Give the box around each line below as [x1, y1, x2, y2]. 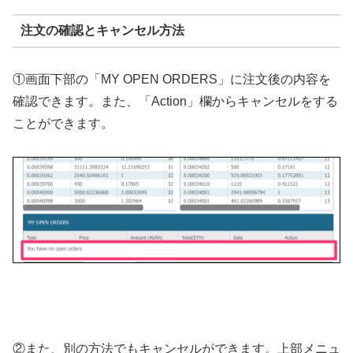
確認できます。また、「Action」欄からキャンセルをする [13, 94, 338, 108]
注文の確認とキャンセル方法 [20, 24, 184, 38]
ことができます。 [13, 116, 117, 130]
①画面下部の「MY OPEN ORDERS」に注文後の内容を [13, 72, 331, 86]
